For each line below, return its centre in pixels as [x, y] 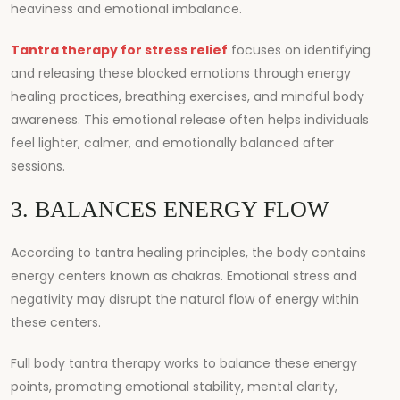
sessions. [38, 166]
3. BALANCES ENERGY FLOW [170, 209]
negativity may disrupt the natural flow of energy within [185, 299]
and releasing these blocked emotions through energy [181, 73]
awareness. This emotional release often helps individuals [190, 119]
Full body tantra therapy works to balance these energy [184, 363]
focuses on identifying [299, 50]
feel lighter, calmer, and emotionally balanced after [172, 142]
